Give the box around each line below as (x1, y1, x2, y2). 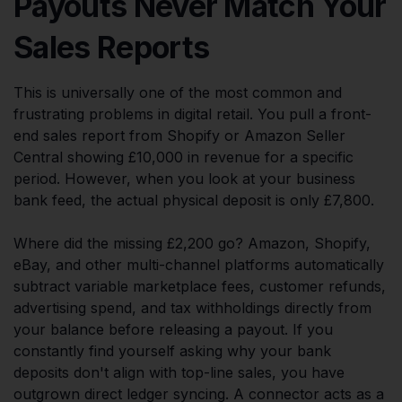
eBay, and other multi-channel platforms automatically (13, 255, 384, 274)
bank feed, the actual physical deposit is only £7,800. (13, 190, 374, 209)
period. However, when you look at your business (13, 169, 355, 188)
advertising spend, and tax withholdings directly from (13, 298, 371, 317)
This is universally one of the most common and (13, 83, 342, 101)
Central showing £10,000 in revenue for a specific (13, 147, 354, 166)
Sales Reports (13, 28, 210, 66)
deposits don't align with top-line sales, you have (13, 363, 345, 381)
